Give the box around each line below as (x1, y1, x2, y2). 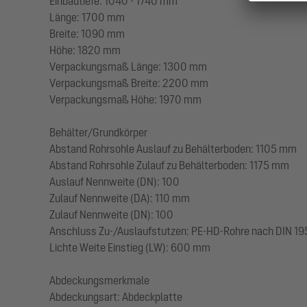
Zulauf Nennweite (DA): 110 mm (49, 192, 190, 205)
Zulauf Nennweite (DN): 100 (49, 208, 173, 221)
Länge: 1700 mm (49, 11, 125, 24)
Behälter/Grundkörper (49, 126, 147, 139)
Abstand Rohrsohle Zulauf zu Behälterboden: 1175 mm (49, 159, 289, 172)
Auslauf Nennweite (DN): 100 (49, 175, 180, 188)
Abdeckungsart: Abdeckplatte (49, 291, 182, 304)
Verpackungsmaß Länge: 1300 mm (49, 60, 207, 73)
